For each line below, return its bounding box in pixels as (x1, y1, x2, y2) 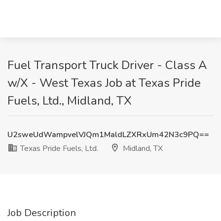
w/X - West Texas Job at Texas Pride (7, 75, 201, 91)
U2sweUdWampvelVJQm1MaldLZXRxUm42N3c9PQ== (7, 129, 209, 140)
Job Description (7, 206, 76, 220)
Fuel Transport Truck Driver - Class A (7, 57, 207, 73)
